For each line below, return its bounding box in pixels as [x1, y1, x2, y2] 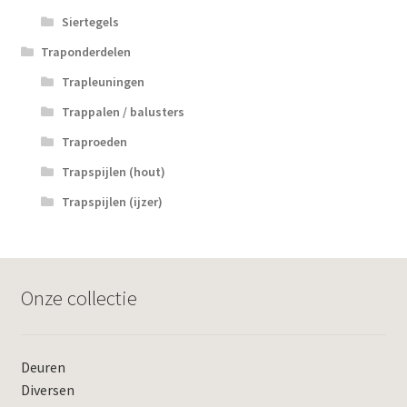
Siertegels [61, 14, 119, 31]
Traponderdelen [41, 44, 132, 61]
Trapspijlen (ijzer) [61, 194, 163, 211]
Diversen [20, 381, 74, 400]
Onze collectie [20, 284, 137, 311]
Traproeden [61, 134, 127, 151]
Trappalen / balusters [61, 104, 184, 121]
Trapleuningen [61, 74, 144, 91]
